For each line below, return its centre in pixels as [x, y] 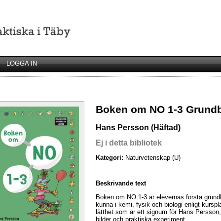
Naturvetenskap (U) [153, 158]
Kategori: [110, 158]
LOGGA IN [22, 63]
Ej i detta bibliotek [129, 143]
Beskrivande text [121, 183]
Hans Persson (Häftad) [138, 127]
